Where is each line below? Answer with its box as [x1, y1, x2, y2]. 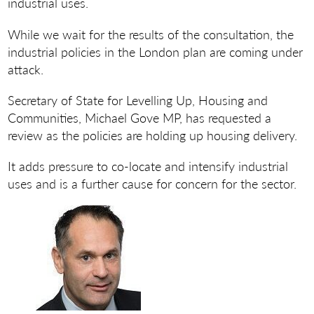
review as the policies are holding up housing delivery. [8, 125, 298, 144]
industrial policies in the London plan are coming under [8, 42, 303, 60]
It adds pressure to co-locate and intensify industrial [8, 156, 289, 175]
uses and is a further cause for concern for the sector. [8, 174, 297, 192]
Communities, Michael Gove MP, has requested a [8, 108, 272, 126]
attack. [8, 60, 44, 78]
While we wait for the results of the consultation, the [8, 25, 294, 43]
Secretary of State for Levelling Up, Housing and [8, 90, 268, 109]
